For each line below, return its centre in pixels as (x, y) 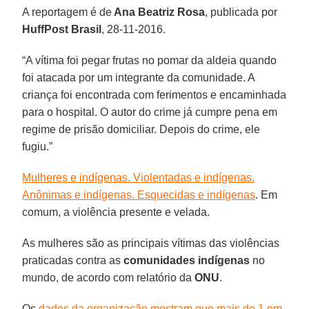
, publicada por (241, 12)
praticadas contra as (73, 260)
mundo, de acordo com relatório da (109, 277)
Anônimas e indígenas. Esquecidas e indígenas (139, 195)
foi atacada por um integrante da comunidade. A (139, 77)
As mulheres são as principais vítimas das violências (151, 243)
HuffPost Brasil (62, 29)
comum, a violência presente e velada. (116, 212)
